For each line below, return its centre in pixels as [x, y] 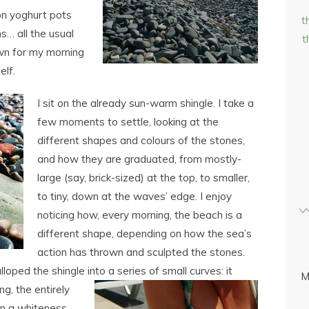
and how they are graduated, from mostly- [139, 159]
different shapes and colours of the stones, [141, 140]
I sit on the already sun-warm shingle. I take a [146, 103]
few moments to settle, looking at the [128, 122]
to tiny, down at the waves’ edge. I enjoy [134, 196]
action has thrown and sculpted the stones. [141, 252]
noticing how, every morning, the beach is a [140, 215]
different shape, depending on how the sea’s [144, 233]
